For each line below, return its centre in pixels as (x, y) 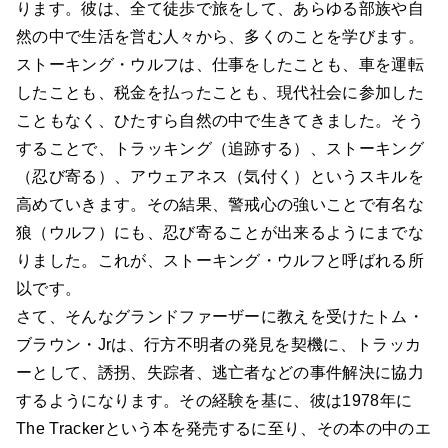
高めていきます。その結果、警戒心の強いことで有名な (220, 205)
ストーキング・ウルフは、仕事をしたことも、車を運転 (220, 65)
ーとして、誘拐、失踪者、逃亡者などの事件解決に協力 (220, 373)
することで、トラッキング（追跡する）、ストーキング (220, 149)
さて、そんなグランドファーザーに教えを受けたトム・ (220, 317)
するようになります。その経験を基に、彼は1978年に (214, 401)
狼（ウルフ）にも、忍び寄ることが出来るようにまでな (220, 233)
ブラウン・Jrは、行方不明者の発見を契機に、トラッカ (219, 345)
